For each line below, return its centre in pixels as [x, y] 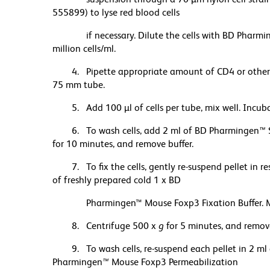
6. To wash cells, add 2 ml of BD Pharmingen [165, 131]
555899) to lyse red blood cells [116, 13]
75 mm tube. [79, 85]
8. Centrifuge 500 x [115, 226]
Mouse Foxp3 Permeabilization [174, 262]
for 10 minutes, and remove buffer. [123, 144]
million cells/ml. [84, 49]
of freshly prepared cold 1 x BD [117, 180]
